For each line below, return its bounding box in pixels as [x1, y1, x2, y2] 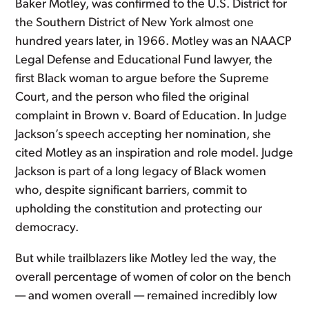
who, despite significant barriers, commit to [15, 184, 248, 197]
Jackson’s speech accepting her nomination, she [15, 128, 272, 141]
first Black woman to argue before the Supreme [15, 72, 270, 86]
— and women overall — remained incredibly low [15, 290, 278, 303]
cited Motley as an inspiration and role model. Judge [15, 147, 294, 160]
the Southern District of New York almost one [15, 17, 255, 30]
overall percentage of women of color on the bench [15, 271, 292, 284]
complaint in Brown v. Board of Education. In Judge [15, 110, 288, 123]
